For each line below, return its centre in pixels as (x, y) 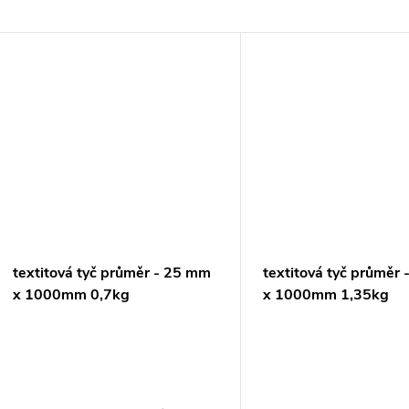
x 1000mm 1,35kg (326, 295)
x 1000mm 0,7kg (71, 295)
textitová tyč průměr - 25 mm (112, 273)
